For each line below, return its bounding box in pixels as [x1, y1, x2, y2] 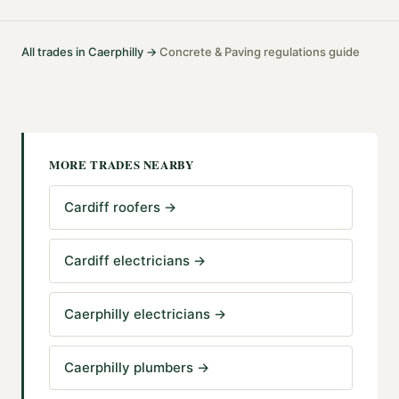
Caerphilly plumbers [64, 358, 193, 376]
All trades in [21, 44, 88, 59]
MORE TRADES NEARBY [49, 155, 194, 173]
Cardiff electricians [64, 251, 190, 269]
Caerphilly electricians [64, 305, 210, 322]
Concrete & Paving [159, 44, 261, 59]
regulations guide [261, 44, 360, 59]
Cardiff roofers [64, 198, 160, 216]
